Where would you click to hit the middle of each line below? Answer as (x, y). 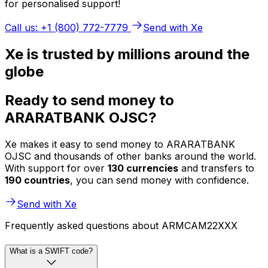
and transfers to (216, 168)
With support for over (56, 168)
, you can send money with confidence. (159, 180)
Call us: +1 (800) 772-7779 (66, 27)
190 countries (37, 180)
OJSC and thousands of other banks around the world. (130, 156)
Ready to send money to (89, 100)
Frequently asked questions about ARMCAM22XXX (121, 226)
